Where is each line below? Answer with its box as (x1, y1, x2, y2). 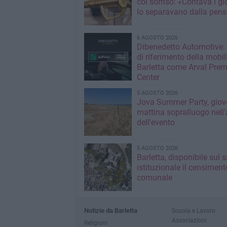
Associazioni (171, 216, 207, 224)
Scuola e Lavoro (171, 207, 215, 215)
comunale (136, 173, 172, 183)
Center (136, 72, 160, 83)
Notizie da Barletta (84, 207, 137, 215)
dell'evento (136, 118, 175, 128)
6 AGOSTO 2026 (136, 34, 178, 42)
